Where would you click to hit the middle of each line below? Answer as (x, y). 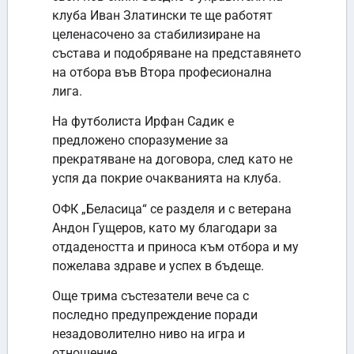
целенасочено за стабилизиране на (156, 35)
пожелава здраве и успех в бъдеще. (158, 265)
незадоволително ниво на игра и (149, 334)
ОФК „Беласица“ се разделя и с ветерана (172, 209)
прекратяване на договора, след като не (172, 160)
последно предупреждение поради (155, 315)
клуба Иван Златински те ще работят (162, 16)
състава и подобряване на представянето (177, 54)
